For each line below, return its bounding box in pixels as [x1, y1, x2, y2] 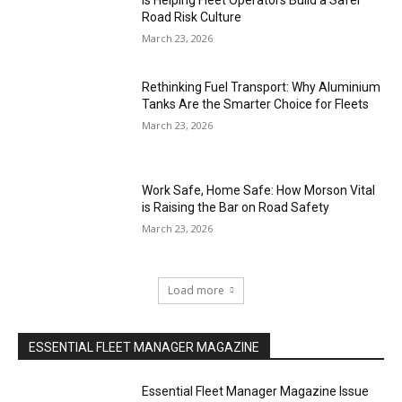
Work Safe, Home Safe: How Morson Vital [142, 183, 376, 198]
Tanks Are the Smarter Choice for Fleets [142, 96, 370, 111]
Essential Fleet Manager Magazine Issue [142, 384, 370, 399]
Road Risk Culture [142, 10, 242, 25]
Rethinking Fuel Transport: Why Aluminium [142, 79, 381, 94]
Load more [168, 283, 224, 299]
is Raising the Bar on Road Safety [142, 200, 330, 215]
